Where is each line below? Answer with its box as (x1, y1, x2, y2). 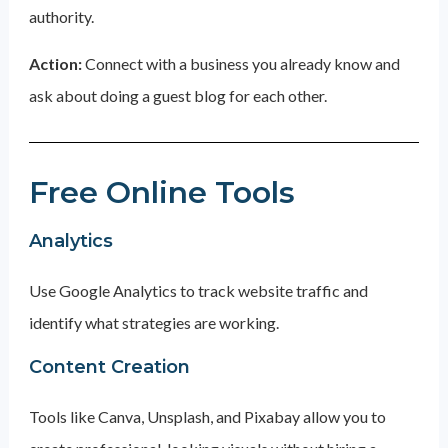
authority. (28, 7, 94, 26)
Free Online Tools (28, 174, 295, 211)
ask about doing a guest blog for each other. (28, 86, 330, 105)
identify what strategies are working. (28, 313, 279, 332)
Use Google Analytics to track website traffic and (28, 281, 368, 300)
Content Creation (28, 356, 190, 378)
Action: (28, 54, 85, 73)
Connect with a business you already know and (84, 54, 400, 73)
